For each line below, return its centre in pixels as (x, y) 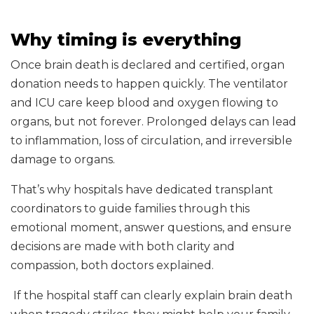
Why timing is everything (126, 40)
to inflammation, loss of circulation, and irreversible (151, 141)
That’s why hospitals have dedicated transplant (142, 190)
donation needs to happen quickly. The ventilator (149, 84)
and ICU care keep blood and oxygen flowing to (144, 103)
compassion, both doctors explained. (112, 265)
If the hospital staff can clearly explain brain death (151, 295)
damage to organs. (63, 159)
